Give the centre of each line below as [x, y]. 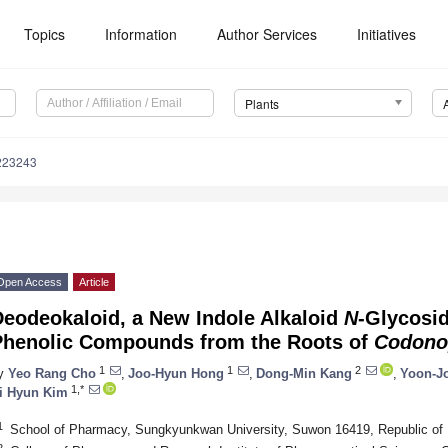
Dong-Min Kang [304, 373]
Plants [261, 104]
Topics [45, 34]
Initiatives [387, 34]
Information [141, 34]
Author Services [267, 34]
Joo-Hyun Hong [176, 373]
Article [94, 282]
